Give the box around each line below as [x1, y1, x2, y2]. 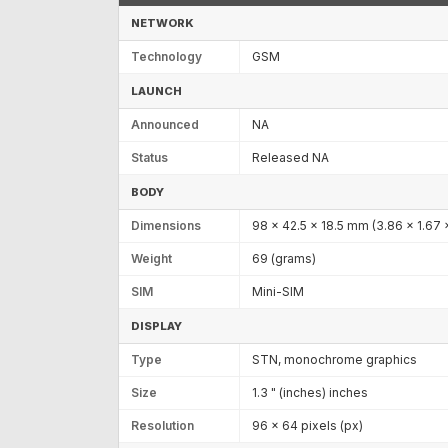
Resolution [131, 417, 194, 433]
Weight [131, 250, 172, 266]
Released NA [252, 149, 329, 165]
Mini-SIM [252, 283, 304, 299]
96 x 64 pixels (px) [252, 417, 363, 433]
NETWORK [131, 15, 194, 30]
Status [131, 149, 168, 165]
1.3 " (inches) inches [252, 384, 368, 400]
